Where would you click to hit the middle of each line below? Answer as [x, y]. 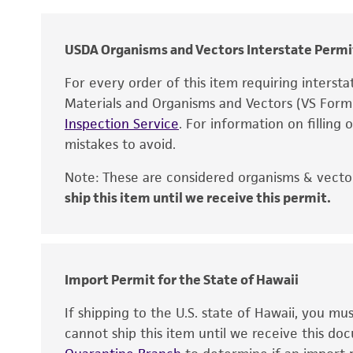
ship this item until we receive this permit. [198, 198]
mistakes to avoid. [120, 144]
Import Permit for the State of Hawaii [182, 280]
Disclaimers [93, 217]
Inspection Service [122, 124]
